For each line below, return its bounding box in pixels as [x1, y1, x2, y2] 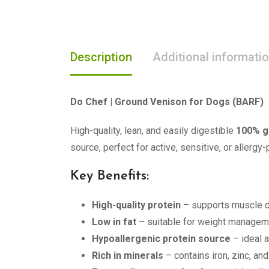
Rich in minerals [92, 250, 163, 261]
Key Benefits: [70, 169, 149, 183]
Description [70, 50, 132, 64]
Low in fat [92, 216, 136, 228]
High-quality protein [92, 199, 181, 211]
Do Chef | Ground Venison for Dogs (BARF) [70, 96, 264, 107]
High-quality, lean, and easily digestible [70, 125, 236, 136]
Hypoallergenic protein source [92, 233, 231, 244]
